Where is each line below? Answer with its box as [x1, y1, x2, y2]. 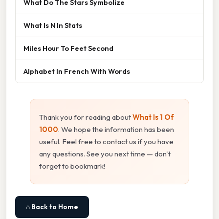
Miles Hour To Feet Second [23, 43, 113, 53]
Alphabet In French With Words [23, 66, 130, 76]
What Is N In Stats [23, 20, 82, 30]
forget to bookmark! [39, 161, 105, 171]
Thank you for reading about [39, 112, 132, 122]
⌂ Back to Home [26, 202, 78, 211]
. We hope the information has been [58, 124, 174, 134]
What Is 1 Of [132, 112, 174, 122]
